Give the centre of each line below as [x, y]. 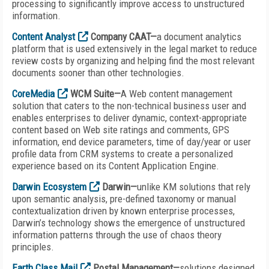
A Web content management [177, 94]
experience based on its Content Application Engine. [116, 166]
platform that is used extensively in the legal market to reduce [134, 49]
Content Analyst [44, 37]
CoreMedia [33, 94]
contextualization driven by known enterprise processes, [123, 211]
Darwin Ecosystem [49, 187]
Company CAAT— [122, 37]
